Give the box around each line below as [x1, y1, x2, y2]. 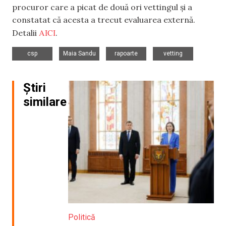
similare [23, 94, 67, 109]
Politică [68, 212, 95, 222]
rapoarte [115, 49, 138, 57]
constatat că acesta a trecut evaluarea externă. [12, 15, 195, 25]
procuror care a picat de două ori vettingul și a [12, 2, 192, 13]
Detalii [12, 28, 39, 38]
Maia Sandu [63, 49, 96, 57]
